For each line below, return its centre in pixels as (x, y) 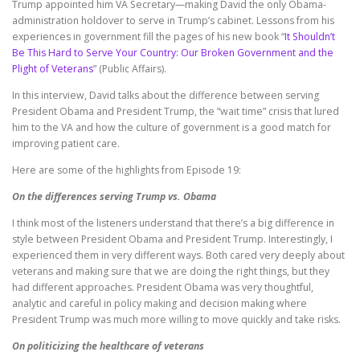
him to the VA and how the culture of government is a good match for (172, 127)
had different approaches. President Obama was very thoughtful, (163, 288)
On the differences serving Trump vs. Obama (114, 197)
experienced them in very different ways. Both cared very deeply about (178, 256)
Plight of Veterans (53, 68)
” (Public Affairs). (130, 68)
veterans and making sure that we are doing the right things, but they (171, 272)
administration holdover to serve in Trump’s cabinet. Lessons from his (173, 20)
